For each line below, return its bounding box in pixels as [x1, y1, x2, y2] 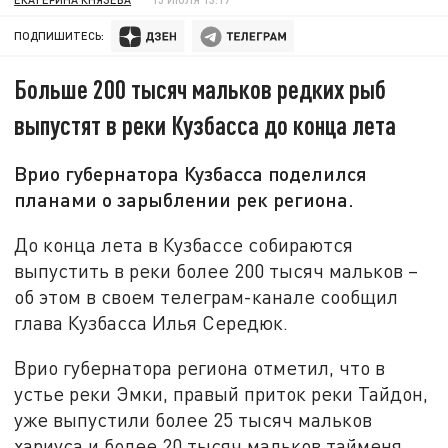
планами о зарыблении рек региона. [14, 187, 355, 212]
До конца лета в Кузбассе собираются [14, 232, 354, 256]
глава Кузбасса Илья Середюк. [14, 310, 289, 334]
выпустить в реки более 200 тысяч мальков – [14, 258, 419, 282]
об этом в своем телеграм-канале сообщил [14, 284, 399, 308]
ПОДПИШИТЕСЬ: [14, 29, 105, 43]
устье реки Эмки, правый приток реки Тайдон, [14, 382, 429, 406]
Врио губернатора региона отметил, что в [14, 356, 386, 380]
